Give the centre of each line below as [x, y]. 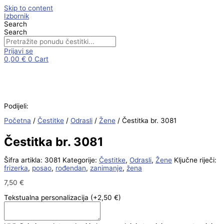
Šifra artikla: [24, 160]
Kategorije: [80, 160]
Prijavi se [18, 51]
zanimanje [106, 168]
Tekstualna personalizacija [47, 198]
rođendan [71, 168]
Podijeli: [16, 106]
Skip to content [28, 8]
